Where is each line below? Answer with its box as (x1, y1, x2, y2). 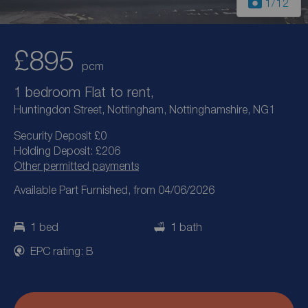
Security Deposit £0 (14, 129, 107, 142)
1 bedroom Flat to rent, (14, 83, 154, 100)
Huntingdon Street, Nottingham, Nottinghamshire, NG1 (14, 103, 275, 116)
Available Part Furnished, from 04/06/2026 (14, 184, 214, 197)
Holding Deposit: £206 (14, 144, 120, 157)
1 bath (170, 221, 202, 234)
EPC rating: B (30, 244, 93, 257)
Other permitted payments (14, 159, 139, 173)
